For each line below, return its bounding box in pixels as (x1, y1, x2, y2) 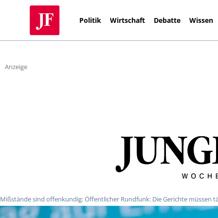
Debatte (154, 15, 181, 25)
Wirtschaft (110, 15, 145, 25)
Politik (79, 15, 102, 25)
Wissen (189, 15, 214, 25)
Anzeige (5, 62, 27, 72)
